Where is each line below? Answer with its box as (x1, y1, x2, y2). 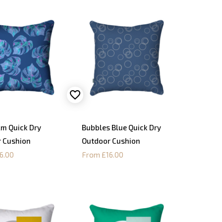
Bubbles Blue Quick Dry (81, 122, 161, 132)
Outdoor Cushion (81, 136, 140, 145)
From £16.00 (81, 150, 123, 159)
